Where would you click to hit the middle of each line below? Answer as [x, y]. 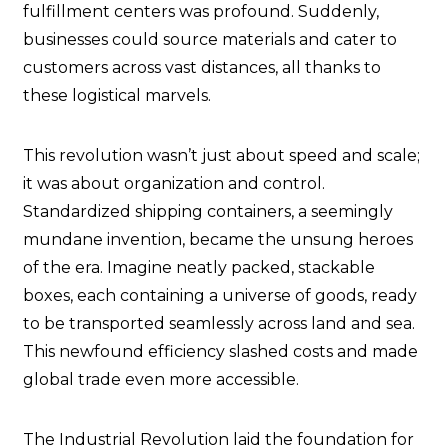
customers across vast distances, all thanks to [202, 68]
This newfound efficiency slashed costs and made [220, 352]
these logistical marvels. [117, 96]
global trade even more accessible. [161, 380]
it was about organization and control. [174, 184]
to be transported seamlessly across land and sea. [219, 324]
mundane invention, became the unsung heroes [218, 240]
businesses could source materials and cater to [210, 40]
